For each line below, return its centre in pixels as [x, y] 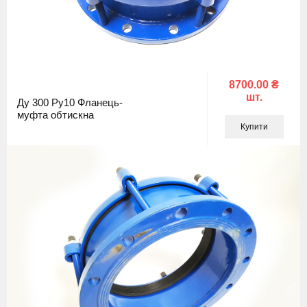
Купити [254, 127]
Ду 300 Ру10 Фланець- [70, 102]
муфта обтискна [56, 114]
